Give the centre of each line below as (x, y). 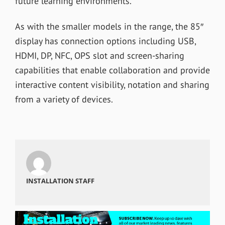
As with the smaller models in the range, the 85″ (109, 26)
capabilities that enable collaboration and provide (112, 70)
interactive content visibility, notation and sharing (112, 84)
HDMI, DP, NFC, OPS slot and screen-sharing (99, 55)
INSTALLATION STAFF (60, 181)
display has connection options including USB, (105, 41)
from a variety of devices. (64, 99)
